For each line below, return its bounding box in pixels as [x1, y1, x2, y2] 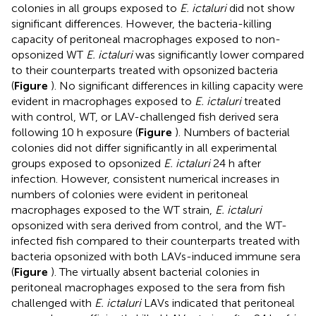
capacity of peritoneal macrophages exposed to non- [11, 32, 281, 46]
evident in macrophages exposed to [11, 94, 195, 108]
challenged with [11, 296, 95, 310]
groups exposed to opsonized [11, 156, 164, 170]
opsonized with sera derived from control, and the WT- [11, 218, 287, 232]
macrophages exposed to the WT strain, [11, 202, 215, 217]
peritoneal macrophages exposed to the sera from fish [11, 280, 285, 294]
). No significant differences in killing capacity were [51, 78, 303, 92]
